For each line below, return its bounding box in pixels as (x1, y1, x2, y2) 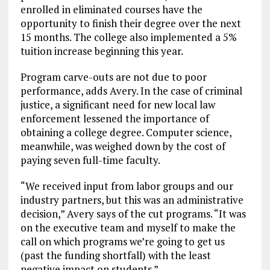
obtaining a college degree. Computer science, (20, 125, 231, 139)
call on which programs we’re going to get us (20, 234, 225, 248)
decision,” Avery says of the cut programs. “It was (20, 206, 246, 221)
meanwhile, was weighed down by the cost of (20, 139, 225, 153)
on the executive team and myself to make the (20, 220, 236, 234)
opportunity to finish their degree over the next (20, 16, 241, 30)
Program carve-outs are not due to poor (20, 69, 207, 84)
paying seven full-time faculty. (20, 152, 160, 167)
